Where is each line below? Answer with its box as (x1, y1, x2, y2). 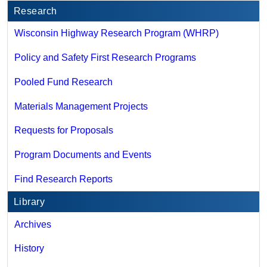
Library (14, 196, 45, 207)
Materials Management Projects (14, 101, 148, 111)
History (14, 243, 44, 254)
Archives (14, 219, 51, 229)
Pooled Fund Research (14, 76, 113, 87)
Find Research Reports (14, 173, 113, 184)
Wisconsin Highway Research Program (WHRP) (14, 28, 219, 39)
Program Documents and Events (14, 150, 151, 160)
